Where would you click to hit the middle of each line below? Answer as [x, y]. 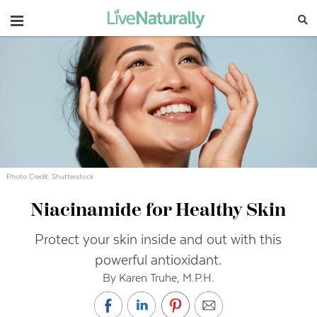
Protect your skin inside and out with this [158, 240]
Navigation [46, 18]
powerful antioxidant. [158, 260]
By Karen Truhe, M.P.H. [158, 278]
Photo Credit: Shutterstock [50, 177]
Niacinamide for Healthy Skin [158, 211]
